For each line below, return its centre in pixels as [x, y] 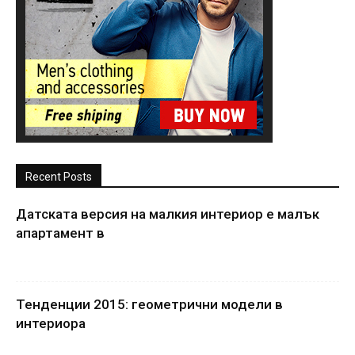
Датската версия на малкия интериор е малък [168, 214]
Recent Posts [59, 177]
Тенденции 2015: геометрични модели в [149, 304]
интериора [51, 323]
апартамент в [60, 233]
